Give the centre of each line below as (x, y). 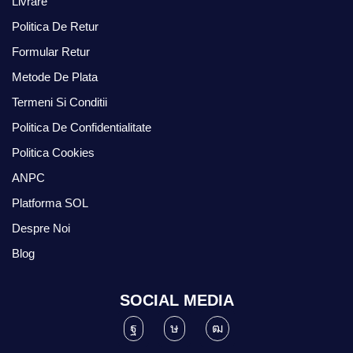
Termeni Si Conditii (59, 102)
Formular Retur (51, 51)
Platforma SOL (50, 203)
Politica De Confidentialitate (82, 127)
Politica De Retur (55, 26)
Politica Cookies (53, 152)
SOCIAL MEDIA (176, 300)
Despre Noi (41, 228)
